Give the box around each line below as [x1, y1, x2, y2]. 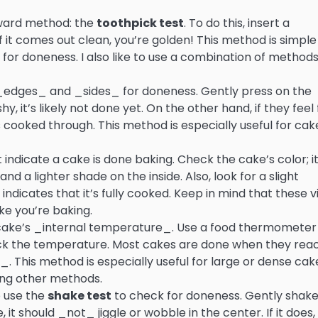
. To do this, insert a [184, 14, 290, 31]
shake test [48, 287, 111, 304]
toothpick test [97, 14, 184, 31]
